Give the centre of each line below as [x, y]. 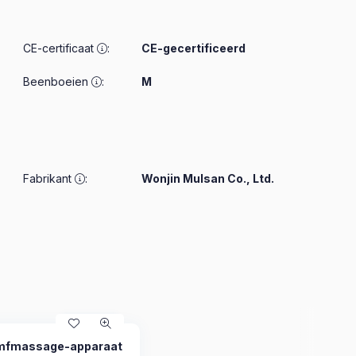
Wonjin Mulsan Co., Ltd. [207, 178]
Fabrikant [48, 178]
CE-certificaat [59, 48]
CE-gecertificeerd [193, 48]
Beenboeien [56, 81]
